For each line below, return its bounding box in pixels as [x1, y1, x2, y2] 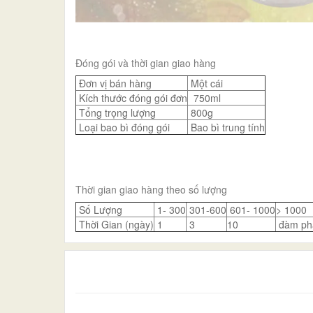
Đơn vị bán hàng [76, 75, 152, 90]
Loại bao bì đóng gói [76, 119, 170, 134]
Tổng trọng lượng [76, 105, 156, 119]
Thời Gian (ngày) [76, 217, 154, 231]
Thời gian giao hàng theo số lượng [75, 182, 227, 196]
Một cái [188, 75, 223, 90]
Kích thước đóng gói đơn [76, 90, 187, 105]
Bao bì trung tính [188, 119, 265, 134]
